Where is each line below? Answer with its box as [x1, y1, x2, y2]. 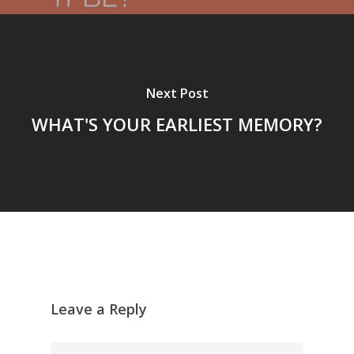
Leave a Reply [51, 299, 147, 318]
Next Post [145, 84, 209, 102]
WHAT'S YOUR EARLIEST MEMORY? [32, 111, 322, 136]
